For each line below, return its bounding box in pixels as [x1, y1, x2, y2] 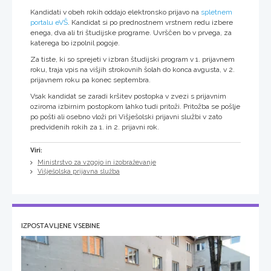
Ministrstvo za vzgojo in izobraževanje [38, 158, 156, 166]
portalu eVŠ [30, 18, 68, 27]
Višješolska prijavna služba [38, 167, 120, 175]
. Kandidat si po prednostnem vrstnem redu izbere [68, 18, 233, 27]
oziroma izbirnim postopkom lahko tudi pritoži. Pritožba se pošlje [30, 102, 240, 111]
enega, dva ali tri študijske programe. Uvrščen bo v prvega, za [30, 28, 232, 37]
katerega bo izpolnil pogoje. [30, 38, 120, 47]
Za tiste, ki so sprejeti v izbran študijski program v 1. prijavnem [30, 54, 235, 64]
